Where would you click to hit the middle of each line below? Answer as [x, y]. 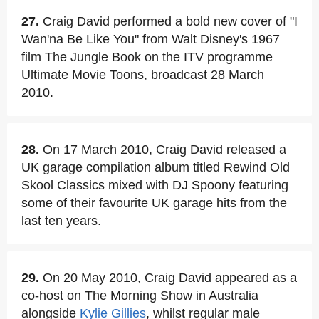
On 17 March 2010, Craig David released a [164, 150]
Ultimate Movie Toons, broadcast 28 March [143, 75]
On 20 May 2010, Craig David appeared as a [170, 278]
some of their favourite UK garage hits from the [154, 203]
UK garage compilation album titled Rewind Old [156, 167]
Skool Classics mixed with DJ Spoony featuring [155, 185]
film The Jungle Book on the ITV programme [147, 57]
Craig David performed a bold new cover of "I [170, 21]
